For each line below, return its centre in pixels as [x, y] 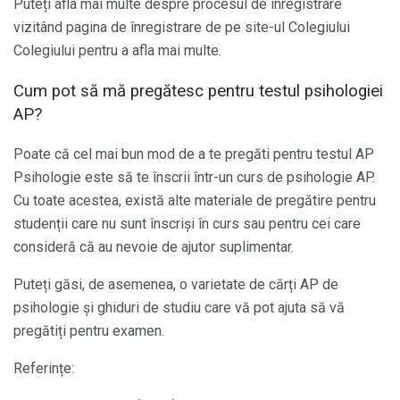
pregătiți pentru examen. [89, 330]
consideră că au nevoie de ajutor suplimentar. [154, 246]
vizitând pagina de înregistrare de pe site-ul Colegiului [182, 28]
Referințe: [44, 368]
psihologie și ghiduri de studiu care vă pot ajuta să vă [179, 307]
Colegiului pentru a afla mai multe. [117, 51]
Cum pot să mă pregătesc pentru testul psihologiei [198, 92]
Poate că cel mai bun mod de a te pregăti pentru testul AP [194, 154]
